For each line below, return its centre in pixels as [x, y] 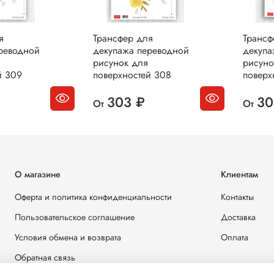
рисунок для [121, 62]
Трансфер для [123, 38]
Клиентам [239, 174]
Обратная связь [45, 257]
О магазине [38, 174]
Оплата [235, 237]
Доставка [238, 217]
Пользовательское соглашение [75, 217]
